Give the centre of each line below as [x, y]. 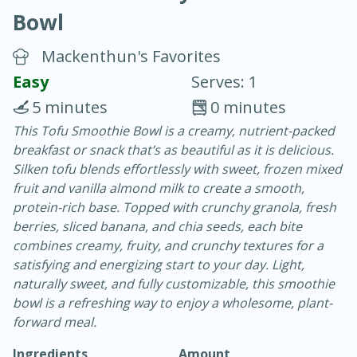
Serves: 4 [277, 203]
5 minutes [70, 108]
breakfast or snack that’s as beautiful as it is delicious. [173, 150]
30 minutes [269, 128]
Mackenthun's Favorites [131, 57]
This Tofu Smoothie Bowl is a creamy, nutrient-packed [174, 131]
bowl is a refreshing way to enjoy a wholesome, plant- [173, 303]
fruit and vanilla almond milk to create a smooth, [159, 188]
